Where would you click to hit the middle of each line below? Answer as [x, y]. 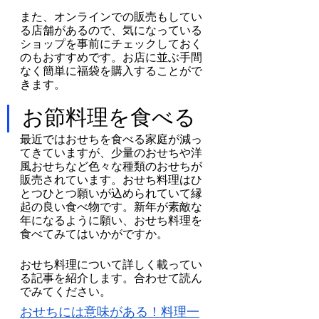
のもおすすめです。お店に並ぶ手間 [111, 57]
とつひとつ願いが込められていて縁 [111, 193]
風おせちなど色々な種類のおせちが [111, 166]
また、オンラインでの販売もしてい [111, 16]
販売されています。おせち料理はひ [111, 179]
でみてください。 [66, 291]
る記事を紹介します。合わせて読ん [111, 278]
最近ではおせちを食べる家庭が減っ [111, 139]
